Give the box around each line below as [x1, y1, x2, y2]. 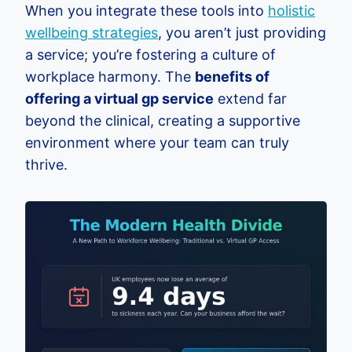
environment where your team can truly [25, 134, 289, 152]
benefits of [195, 68, 269, 86]
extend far [214, 90, 287, 108]
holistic [268, 2, 315, 20]
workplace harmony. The [25, 68, 195, 86]
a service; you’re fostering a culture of [25, 46, 276, 64]
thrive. [25, 156, 68, 174]
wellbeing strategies [25, 24, 158, 42]
